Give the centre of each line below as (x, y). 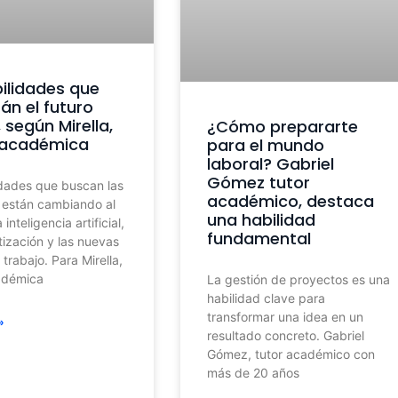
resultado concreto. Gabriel (285, 335)
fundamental (261, 238)
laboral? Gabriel (270, 163)
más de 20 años (253, 372)
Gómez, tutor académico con (291, 354)
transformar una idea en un (285, 316)
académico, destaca (290, 201)
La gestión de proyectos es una (298, 279)
